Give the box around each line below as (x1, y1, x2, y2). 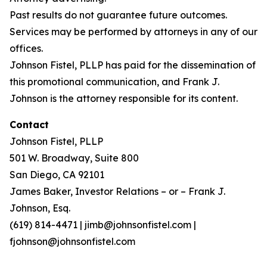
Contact (10, 119, 49, 131)
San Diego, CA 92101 (10, 169, 104, 181)
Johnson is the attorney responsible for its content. (10, 92, 238, 104)
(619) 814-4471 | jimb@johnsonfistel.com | (10, 219, 196, 231)
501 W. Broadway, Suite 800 (10, 152, 139, 164)
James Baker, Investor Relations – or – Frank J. (10, 185, 225, 197)
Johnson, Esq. (10, 202, 70, 214)
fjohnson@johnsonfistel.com (10, 235, 135, 247)
